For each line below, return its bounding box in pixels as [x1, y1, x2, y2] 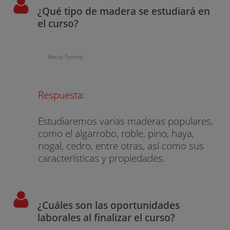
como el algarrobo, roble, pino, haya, [38, 126, 195, 140]
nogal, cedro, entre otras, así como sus [38, 138, 204, 152]
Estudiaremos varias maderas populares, [38, 113, 214, 128]
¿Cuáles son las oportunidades [37, 198, 180, 213]
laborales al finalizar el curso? [37, 210, 175, 225]
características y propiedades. [38, 150, 166, 165]
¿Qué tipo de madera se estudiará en [37, 4, 210, 18]
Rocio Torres [47, 52, 83, 62]
